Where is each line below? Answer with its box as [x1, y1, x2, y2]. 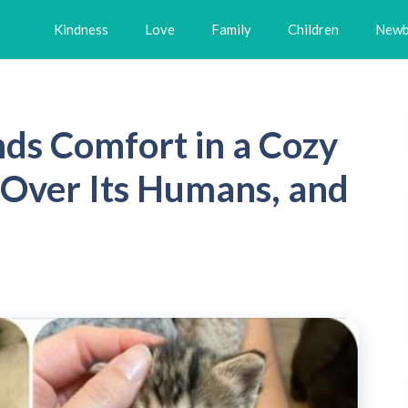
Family [211, 21, 251, 37]
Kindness [54, 21, 108, 37]
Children [288, 21, 339, 37]
